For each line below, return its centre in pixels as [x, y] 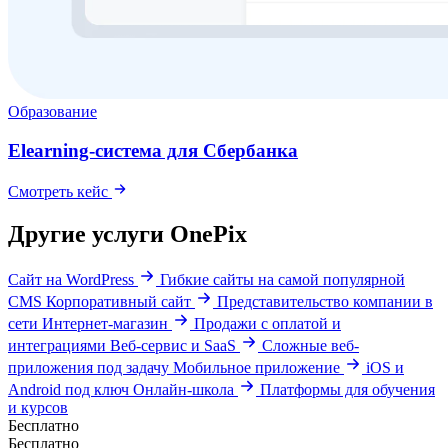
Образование [52, 112]
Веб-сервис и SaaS [175, 346]
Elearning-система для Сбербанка [153, 150]
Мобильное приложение [258, 368]
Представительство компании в [325, 302]
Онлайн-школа [185, 390]
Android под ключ [68, 390]
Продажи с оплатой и [267, 324]
